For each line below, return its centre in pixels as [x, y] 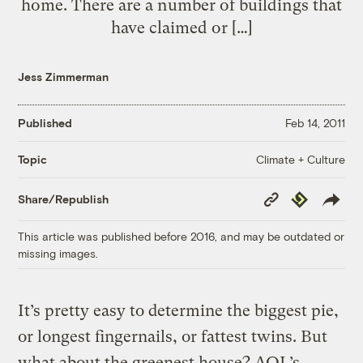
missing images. [58, 253]
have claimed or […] [181, 27]
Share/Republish [64, 199]
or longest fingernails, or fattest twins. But [173, 336]
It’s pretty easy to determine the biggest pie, [179, 310]
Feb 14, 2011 [315, 123]
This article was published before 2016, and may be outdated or [181, 236]
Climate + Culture [300, 159]
